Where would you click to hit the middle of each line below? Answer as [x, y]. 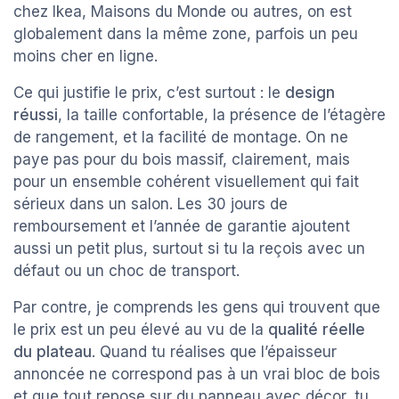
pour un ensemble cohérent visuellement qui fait [186, 181]
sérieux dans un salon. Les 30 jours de [151, 204]
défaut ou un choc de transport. [126, 270]
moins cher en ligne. [85, 56]
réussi [36, 114]
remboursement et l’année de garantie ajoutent [182, 226]
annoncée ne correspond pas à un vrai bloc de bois [197, 374]
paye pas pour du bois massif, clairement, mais [182, 159]
